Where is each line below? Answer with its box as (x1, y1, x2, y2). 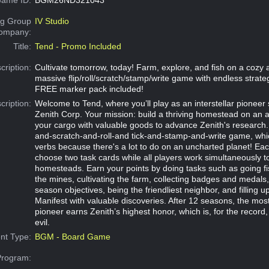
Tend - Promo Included (34, 41, 121, 51)
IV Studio (34, 16, 69, 26)
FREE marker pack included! (34, 83, 144, 94)
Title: (13, 41, 32, 51)
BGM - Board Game (34, 231, 110, 241)
